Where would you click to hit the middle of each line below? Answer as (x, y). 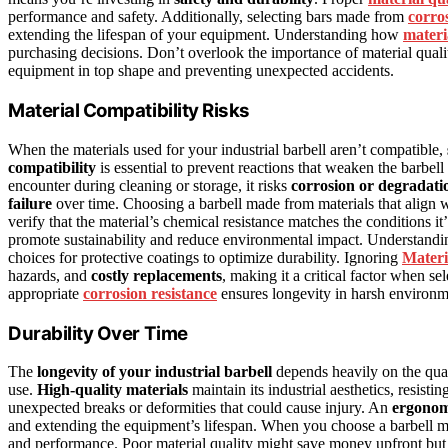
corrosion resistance (150, 293)
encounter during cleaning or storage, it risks (149, 185)
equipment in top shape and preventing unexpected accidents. (201, 71)
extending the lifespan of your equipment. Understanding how (205, 35)
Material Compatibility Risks (129, 111)
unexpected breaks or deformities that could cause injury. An (200, 408)
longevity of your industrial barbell (154, 372)
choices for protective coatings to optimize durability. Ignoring (205, 257)
